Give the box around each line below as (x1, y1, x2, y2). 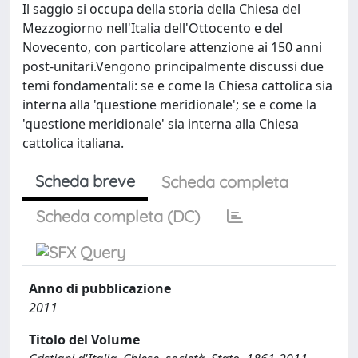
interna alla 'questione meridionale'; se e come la (22, 96, 316, 113)
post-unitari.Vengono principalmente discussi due (22, 58, 324, 75)
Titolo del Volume (29, 331, 140, 348)
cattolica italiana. (22, 134, 124, 152)
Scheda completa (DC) (36, 206, 200, 226)
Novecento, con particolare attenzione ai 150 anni (22, 38, 322, 56)
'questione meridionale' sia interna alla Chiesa (22, 115, 299, 133)
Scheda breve (35, 171, 135, 191)
